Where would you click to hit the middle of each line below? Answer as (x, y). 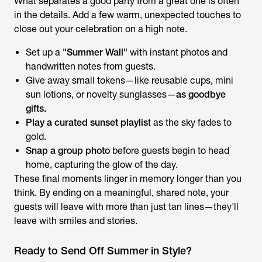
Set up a (44, 52)
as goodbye (201, 94)
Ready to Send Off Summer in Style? (103, 250)
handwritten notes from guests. (91, 66)
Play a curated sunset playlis (87, 122)
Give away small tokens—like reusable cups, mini (130, 80)
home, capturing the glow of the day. (102, 164)
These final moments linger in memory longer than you (128, 178)
